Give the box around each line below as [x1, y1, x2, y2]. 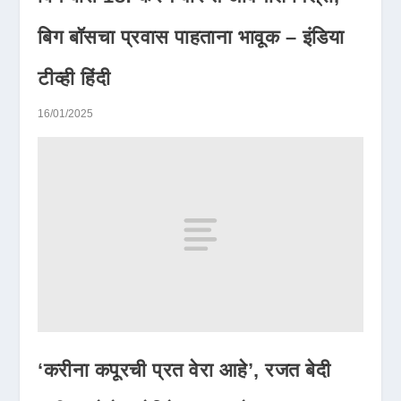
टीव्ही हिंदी [38, 67, 111, 90]
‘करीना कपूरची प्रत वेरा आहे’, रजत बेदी [38, 358, 331, 381]
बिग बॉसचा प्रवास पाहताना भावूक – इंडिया [38, 26, 345, 49]
